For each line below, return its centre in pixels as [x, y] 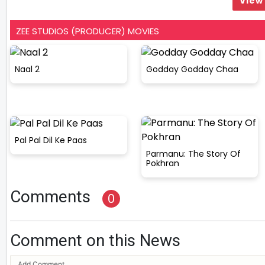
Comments [50, 196]
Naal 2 [27, 70]
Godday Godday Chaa [192, 70]
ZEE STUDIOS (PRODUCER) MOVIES [88, 31]
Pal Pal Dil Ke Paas [51, 140]
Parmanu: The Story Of [193, 153]
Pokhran [162, 163]
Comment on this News [95, 240]
